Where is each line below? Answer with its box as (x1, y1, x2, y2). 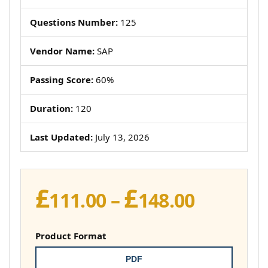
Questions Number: (30, 16, 118, 28)
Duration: (30, 102, 73, 114)
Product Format (35, 230, 106, 242)
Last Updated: (30, 131, 93, 143)
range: (194, 202, 253, 228)
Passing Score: (30, 74, 93, 86)
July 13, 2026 (93, 131, 150, 143)
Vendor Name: (30, 45, 95, 57)
